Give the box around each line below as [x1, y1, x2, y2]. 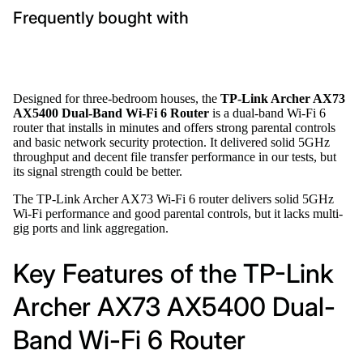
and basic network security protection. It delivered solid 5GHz [13, 135, 330, 149]
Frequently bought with [13, 7, 189, 28]
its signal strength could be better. [13, 164, 182, 178]
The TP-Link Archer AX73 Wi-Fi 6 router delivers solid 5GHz [13, 191, 334, 206]
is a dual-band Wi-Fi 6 [209, 105, 326, 120]
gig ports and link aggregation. [13, 220, 169, 235]
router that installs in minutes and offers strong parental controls [13, 120, 335, 135]
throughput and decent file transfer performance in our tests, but [13, 149, 336, 164]
